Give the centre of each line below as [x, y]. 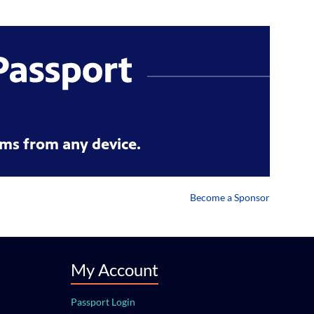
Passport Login [103, 301]
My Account [114, 269]
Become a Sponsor [230, 197]
